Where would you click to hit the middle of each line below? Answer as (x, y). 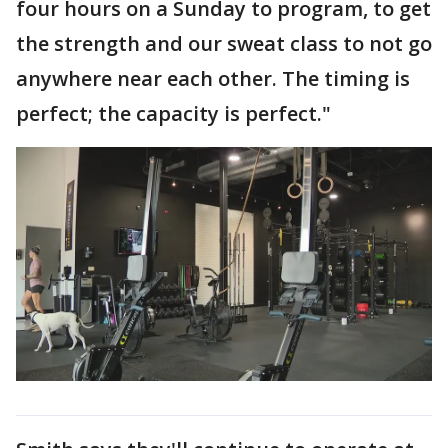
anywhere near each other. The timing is (213, 78)
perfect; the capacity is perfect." (173, 113)
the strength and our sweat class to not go (224, 43)
